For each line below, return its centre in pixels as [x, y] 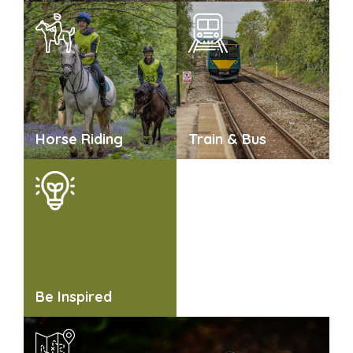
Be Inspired [74, 296]
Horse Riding [79, 139]
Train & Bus [227, 139]
